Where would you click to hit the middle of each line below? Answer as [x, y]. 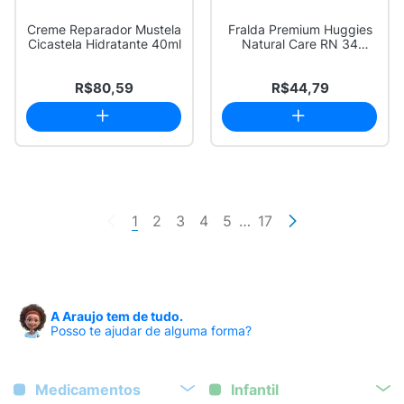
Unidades [300, 58]
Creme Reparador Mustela [104, 29]
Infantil [255, 390]
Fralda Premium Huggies [300, 29]
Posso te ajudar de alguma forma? [151, 331]
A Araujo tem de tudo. [117, 316]
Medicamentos [88, 390]
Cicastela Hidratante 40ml [104, 44]
